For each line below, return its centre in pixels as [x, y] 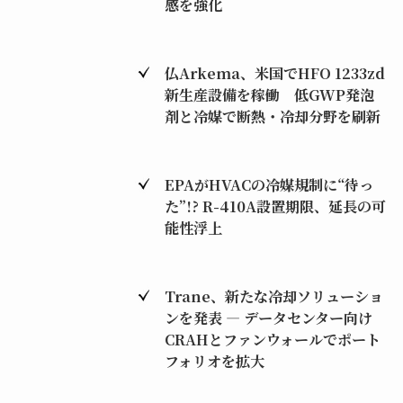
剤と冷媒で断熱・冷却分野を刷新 [272, 116]
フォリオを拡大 [214, 360]
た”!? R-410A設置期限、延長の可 [275, 206]
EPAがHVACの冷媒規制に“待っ [269, 184]
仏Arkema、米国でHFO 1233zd [274, 72]
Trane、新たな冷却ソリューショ [273, 296]
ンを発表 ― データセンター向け [268, 317]
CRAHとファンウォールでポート [272, 339]
